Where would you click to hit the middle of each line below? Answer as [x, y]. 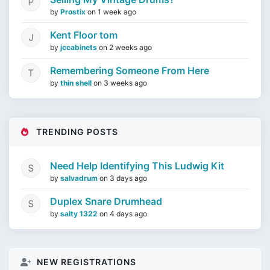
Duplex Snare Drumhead [106, 201]
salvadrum [80, 178]
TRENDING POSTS [76, 132]
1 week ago [117, 12]
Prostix [74, 12]
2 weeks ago [130, 47]
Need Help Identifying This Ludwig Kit [137, 166]
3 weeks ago [125, 83]
